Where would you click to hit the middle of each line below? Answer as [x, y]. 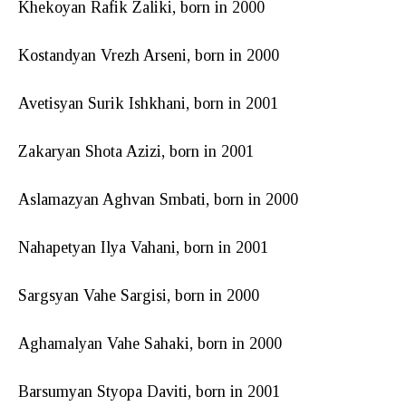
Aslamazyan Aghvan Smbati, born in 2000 [158, 199]
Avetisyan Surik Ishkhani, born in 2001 [148, 103]
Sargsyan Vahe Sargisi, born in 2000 [139, 295]
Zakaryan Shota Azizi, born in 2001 [136, 151]
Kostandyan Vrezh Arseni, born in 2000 [149, 55]
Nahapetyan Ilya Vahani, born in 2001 [143, 247]
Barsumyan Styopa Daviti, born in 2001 [149, 391]
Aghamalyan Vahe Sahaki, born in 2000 [150, 343]
